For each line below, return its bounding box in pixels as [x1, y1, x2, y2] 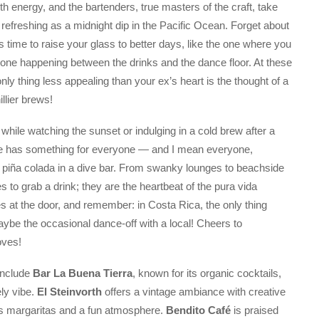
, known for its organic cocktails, [132, 267, 281, 280]
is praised [231, 304, 278, 317]
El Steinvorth [37, 286, 102, 298]
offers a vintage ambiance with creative [102, 286, 286, 298]
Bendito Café [166, 304, 231, 317]
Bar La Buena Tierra [33, 267, 132, 280]
